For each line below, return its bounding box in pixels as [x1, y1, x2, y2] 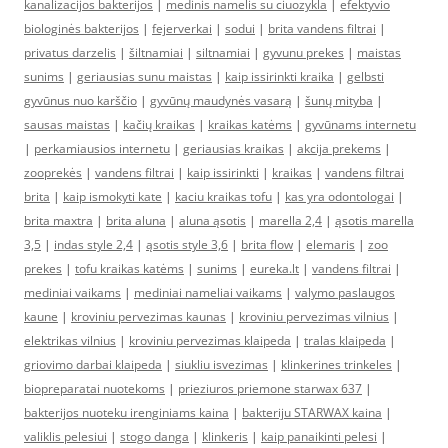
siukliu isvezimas [175, 355, 268, 373]
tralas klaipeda [304, 331, 386, 349]
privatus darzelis [24, 43, 116, 61]
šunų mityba [305, 91, 373, 109]
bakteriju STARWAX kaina [242, 403, 382, 421]
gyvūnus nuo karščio [24, 91, 137, 109]
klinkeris [202, 427, 248, 445]
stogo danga [120, 427, 189, 445]
